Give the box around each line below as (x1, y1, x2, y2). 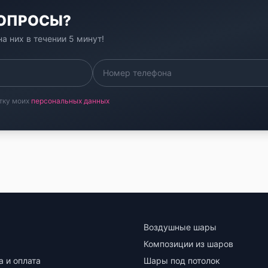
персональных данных (31, 96, 109, 105)
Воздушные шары (144, 222, 217, 232)
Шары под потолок (144, 255, 220, 266)
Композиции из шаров (144, 239, 233, 249)
